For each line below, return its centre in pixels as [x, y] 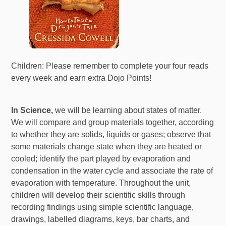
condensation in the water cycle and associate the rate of [112, 171]
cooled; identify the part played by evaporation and [101, 158]
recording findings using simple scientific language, [103, 207]
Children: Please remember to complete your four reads [110, 66]
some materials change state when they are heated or [107, 146]
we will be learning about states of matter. [128, 110]
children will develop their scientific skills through [98, 195]
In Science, [32, 110]
